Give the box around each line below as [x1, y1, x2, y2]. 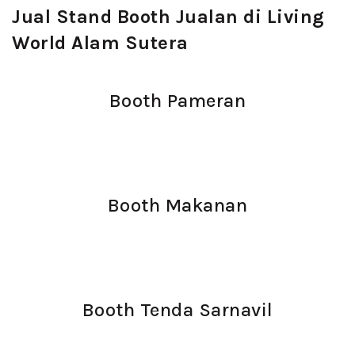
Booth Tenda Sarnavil [82, 299, 273, 321]
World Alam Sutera [12, 32, 189, 54]
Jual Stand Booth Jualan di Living [12, 6, 325, 28]
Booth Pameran [109, 90, 246, 112]
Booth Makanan [107, 194, 248, 216]
